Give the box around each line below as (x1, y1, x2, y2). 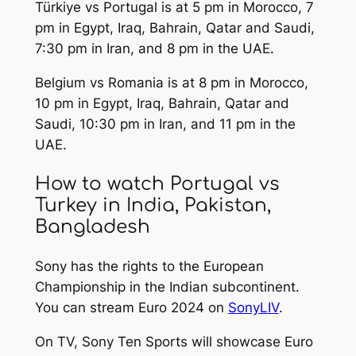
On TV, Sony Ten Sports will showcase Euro (34, 333, 313, 350)
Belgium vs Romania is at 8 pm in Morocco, (34, 74, 308, 91)
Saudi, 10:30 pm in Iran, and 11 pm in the (34, 115, 296, 132)
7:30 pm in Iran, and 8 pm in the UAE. (34, 40, 274, 56)
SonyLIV (227, 300, 279, 316)
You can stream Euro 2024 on (34, 300, 228, 316)
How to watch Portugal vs (34, 173, 280, 194)
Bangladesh (34, 216, 150, 237)
